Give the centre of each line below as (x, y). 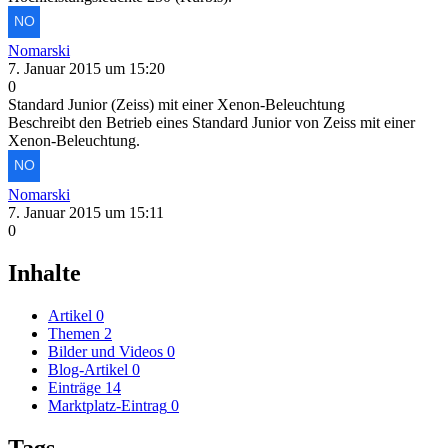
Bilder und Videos (105, 351)
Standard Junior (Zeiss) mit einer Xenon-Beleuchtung (176, 104)
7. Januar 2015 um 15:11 (86, 212)
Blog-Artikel (88, 369)
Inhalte (44, 272)
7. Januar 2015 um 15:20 (86, 68)
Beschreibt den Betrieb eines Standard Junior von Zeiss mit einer (211, 122)
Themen (74, 333)
